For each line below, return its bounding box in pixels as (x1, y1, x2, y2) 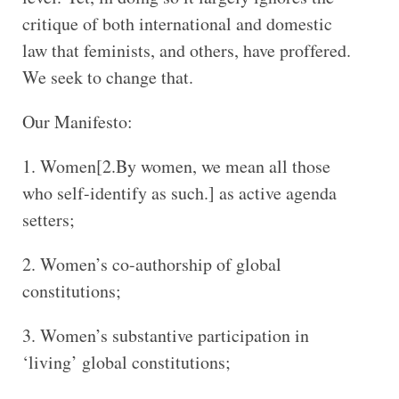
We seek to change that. (21, 64, 193, 89)
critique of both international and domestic (21, 11, 332, 36)
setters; (21, 207, 75, 232)
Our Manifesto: (21, 109, 133, 134)
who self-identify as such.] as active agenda (21, 180, 337, 205)
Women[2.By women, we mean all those (39, 153, 330, 178)
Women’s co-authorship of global (39, 251, 281, 276)
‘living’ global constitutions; (21, 349, 231, 374)
